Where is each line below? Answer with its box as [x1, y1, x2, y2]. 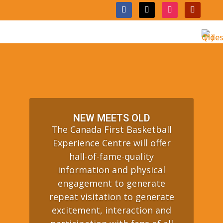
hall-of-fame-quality [69, 150, 154, 162]
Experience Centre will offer [52, 137, 171, 149]
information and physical [58, 164, 165, 176]
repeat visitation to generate [49, 191, 174, 203]
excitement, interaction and [52, 204, 171, 216]
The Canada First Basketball [51, 123, 172, 135]
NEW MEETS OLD [73, 112, 150, 124]
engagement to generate [58, 177, 165, 189]
